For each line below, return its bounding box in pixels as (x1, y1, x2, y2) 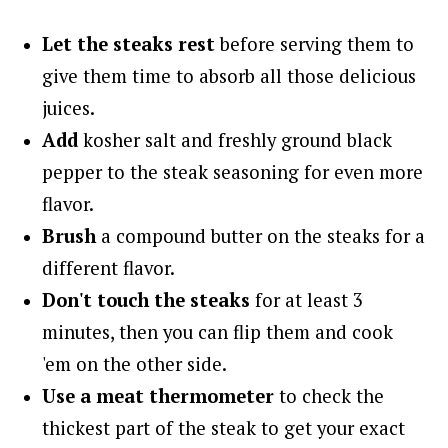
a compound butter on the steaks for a (96, 223, 426, 248)
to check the (274, 383, 385, 408)
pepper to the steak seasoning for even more (42, 159, 424, 184)
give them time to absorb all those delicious (42, 63, 417, 88)
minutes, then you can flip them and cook (42, 319, 394, 344)
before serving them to (215, 31, 415, 56)
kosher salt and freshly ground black (78, 127, 393, 152)
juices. (42, 95, 96, 120)
